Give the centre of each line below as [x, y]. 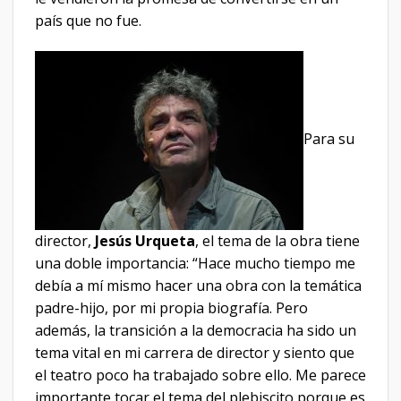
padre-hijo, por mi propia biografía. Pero [171, 307]
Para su [329, 139]
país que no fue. [88, 21]
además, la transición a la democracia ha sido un [196, 330]
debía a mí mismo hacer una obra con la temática [198, 285]
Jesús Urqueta [145, 240]
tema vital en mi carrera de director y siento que [195, 352]
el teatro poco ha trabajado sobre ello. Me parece [200, 375]
